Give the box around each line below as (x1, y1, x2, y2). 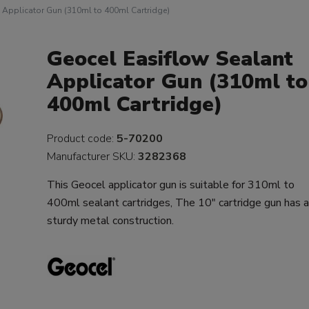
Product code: (47, 131, 117, 146)
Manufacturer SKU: (47, 149, 139, 164)
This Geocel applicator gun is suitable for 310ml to (47, 177, 295, 192)
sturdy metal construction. (47, 213, 175, 228)
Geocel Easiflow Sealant (47, 45, 294, 73)
